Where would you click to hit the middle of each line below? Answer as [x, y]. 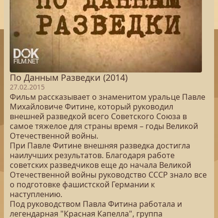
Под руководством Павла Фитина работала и [96, 204]
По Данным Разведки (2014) [69, 77]
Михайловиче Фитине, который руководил [91, 107]
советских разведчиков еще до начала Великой [100, 165]
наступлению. [36, 194]
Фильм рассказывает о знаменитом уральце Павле [108, 97]
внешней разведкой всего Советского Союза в [98, 116]
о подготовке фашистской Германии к [82, 184]
